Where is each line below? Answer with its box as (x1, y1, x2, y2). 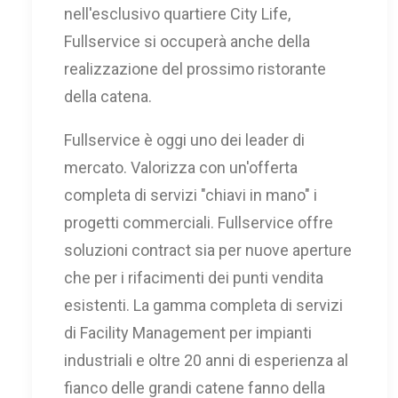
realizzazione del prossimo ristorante (64, 60, 326, 78)
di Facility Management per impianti (64, 323, 312, 342)
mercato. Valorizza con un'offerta (64, 158, 298, 177)
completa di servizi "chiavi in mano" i (64, 186, 317, 204)
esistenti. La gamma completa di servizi (64, 296, 343, 314)
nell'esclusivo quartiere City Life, (64, 4, 291, 23)
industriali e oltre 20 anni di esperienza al (64, 351, 348, 370)
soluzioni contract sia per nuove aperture (64, 241, 352, 259)
